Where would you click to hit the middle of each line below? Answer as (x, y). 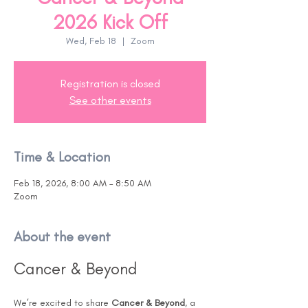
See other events (110, 100)
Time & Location (62, 157)
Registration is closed (110, 84)
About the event (62, 236)
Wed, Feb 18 (91, 41)
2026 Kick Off (110, 22)
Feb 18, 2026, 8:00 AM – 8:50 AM (82, 183)
